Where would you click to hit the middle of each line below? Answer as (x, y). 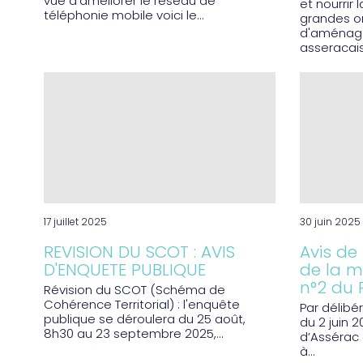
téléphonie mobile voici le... (124, 17)
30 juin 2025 (331, 222)
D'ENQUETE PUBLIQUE (124, 272)
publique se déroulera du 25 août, (144, 320)
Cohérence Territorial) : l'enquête (141, 306)
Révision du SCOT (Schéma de (134, 291)
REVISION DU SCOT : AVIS (139, 254)
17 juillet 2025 (75, 222)
